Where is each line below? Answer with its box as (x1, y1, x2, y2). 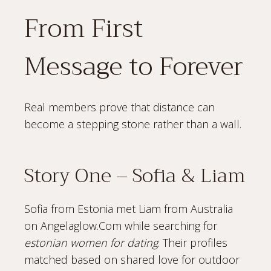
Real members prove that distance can (24, 99, 215, 114)
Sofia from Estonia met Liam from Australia (24, 201, 233, 216)
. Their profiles (158, 235, 227, 250)
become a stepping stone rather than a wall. (24, 116, 241, 131)
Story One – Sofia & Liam (24, 158, 245, 192)
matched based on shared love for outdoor (24, 252, 240, 267)
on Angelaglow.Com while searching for (24, 218, 217, 233)
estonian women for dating (24, 235, 158, 250)
